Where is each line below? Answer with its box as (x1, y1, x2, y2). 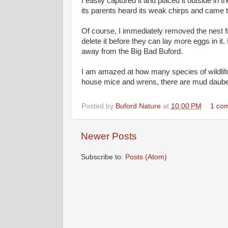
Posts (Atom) (125, 153, 167, 161)
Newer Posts (80, 130, 137, 141)
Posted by (81, 102, 116, 110)
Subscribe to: (80, 153, 125, 161)
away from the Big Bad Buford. (81, 47, 183, 55)
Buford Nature (115, 102, 161, 110)
